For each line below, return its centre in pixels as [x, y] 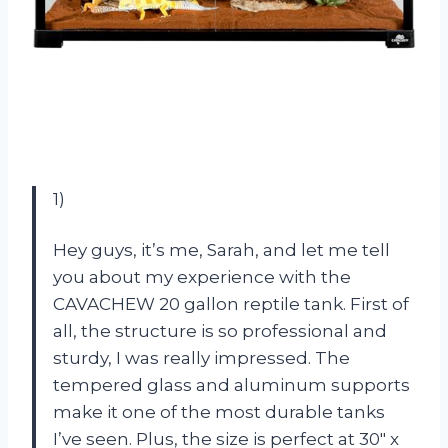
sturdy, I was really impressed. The [201, 357]
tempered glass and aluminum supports [231, 384]
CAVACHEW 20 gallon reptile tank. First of [231, 303]
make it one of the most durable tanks [219, 411]
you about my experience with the [202, 276]
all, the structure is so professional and [220, 330]
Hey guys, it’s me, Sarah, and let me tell [221, 249]
